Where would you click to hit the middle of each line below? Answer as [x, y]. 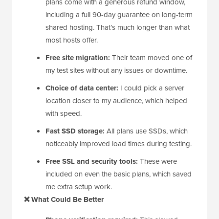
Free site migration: [78, 58]
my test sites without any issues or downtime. [116, 70]
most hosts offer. [72, 40]
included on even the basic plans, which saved [119, 174]
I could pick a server [151, 88]
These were [157, 161]
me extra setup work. [79, 187]
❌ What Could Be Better [64, 200]
